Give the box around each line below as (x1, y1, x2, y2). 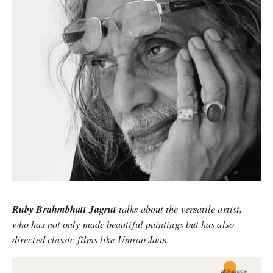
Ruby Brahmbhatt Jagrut (12, 202, 116, 216)
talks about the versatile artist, (116, 202, 243, 216)
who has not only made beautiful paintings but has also (12, 217, 234, 231)
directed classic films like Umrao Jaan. (12, 232, 170, 246)
